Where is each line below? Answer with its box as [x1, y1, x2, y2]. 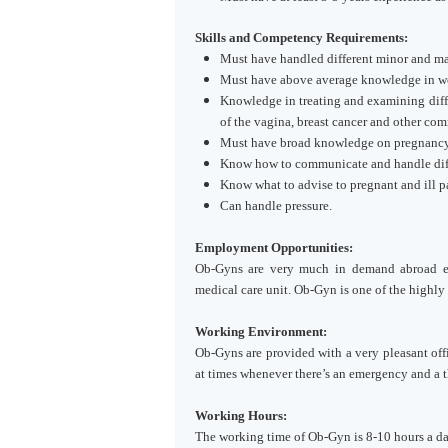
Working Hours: [194, 408, 287, 423]
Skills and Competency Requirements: [194, 30, 408, 45]
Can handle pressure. [219, 198, 332, 213]
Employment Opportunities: [194, 240, 353, 255]
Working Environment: [194, 324, 327, 339]
